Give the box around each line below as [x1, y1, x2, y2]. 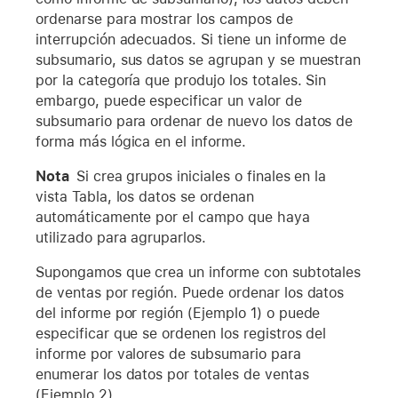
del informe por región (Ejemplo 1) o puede [36, 304, 321, 322]
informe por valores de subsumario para [36, 345, 301, 362]
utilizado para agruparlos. [36, 228, 207, 246]
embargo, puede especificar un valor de [36, 92, 302, 109]
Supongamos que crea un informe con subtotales [36, 263, 362, 281]
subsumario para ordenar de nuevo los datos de [36, 112, 354, 130]
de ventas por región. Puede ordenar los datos [36, 283, 345, 301]
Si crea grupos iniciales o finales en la [76, 167, 327, 185]
